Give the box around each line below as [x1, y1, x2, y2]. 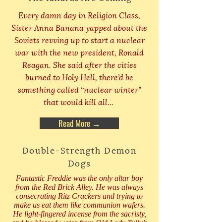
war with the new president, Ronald [15, 46, 144, 58]
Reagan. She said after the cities [22, 58, 137, 71]
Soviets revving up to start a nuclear [14, 33, 145, 46]
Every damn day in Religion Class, [18, 8, 140, 21]
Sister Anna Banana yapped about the [11, 21, 147, 34]
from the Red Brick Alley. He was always [15, 183, 143, 192]
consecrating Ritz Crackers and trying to [16, 192, 143, 201]
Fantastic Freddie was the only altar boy [16, 174, 143, 183]
